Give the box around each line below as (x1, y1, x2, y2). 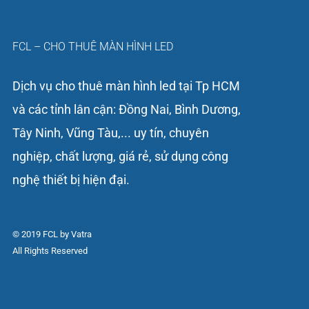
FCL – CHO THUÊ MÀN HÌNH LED (12, 39, 173, 53)
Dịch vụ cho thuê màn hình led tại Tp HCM (12, 78, 240, 93)
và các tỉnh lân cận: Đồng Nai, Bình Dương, (12, 101, 241, 117)
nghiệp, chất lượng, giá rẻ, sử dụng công (12, 148, 228, 163)
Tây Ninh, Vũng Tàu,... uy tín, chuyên (12, 125, 209, 140)
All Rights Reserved (12, 245, 88, 256)
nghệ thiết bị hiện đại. (12, 172, 130, 187)
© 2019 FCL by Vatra (12, 228, 92, 239)
